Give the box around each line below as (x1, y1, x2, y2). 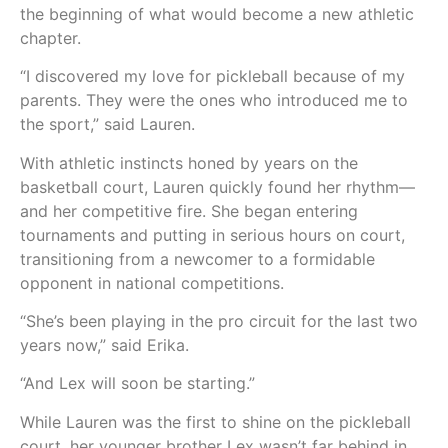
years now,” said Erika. (20, 334, 189, 355)
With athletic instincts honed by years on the (20, 152, 358, 173)
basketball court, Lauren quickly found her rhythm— (20, 176, 415, 197)
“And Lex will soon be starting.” (20, 373, 255, 394)
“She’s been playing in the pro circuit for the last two (20, 310, 418, 331)
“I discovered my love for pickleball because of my (20, 66, 405, 87)
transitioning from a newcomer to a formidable (20, 248, 375, 269)
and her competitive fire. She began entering (20, 200, 358, 221)
